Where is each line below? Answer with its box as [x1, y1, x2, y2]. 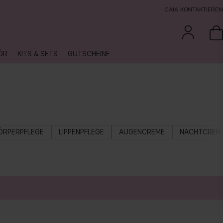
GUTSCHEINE [68, 50, 110, 58]
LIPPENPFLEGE [59, 128, 104, 136]
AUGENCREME [119, 128, 165, 136]
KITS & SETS [17, 50, 58, 58]
